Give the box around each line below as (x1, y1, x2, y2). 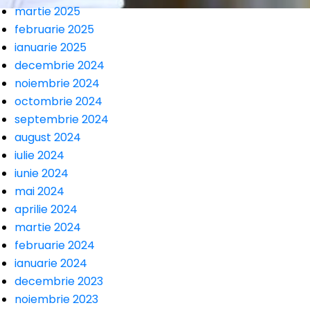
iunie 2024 (15, 165, 69, 181)
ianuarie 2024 (15, 255, 87, 271)
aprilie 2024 (15, 201, 77, 217)
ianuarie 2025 (15, 39, 86, 55)
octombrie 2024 (15, 93, 102, 109)
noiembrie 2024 (15, 75, 100, 91)
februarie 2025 (15, 21, 94, 37)
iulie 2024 (15, 147, 64, 163)
